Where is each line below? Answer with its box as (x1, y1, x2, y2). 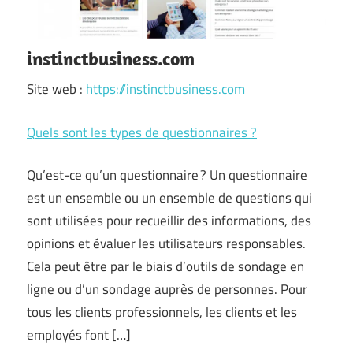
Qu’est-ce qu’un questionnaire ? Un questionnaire (27, 165, 307, 185)
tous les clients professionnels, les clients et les (27, 302, 297, 322)
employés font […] (27, 325, 131, 345)
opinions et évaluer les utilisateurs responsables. (27, 233, 306, 254)
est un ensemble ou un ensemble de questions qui (27, 188, 312, 208)
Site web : (27, 79, 86, 99)
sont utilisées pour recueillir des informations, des (27, 210, 311, 231)
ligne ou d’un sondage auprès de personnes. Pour (27, 279, 307, 299)
